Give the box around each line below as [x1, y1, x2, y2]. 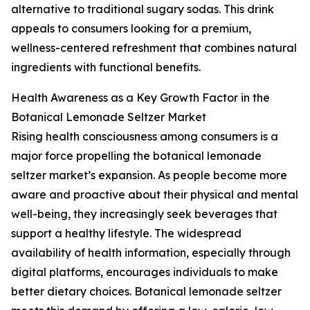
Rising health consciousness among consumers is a [11, 129, 278, 144]
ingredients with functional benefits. [11, 60, 201, 75]
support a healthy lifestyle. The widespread [11, 226, 241, 241]
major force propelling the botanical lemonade [11, 149, 262, 163]
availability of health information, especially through [11, 246, 291, 260]
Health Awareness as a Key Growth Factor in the [11, 91, 270, 105]
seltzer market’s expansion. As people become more [11, 168, 287, 183]
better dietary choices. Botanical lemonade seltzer [11, 284, 282, 299]
